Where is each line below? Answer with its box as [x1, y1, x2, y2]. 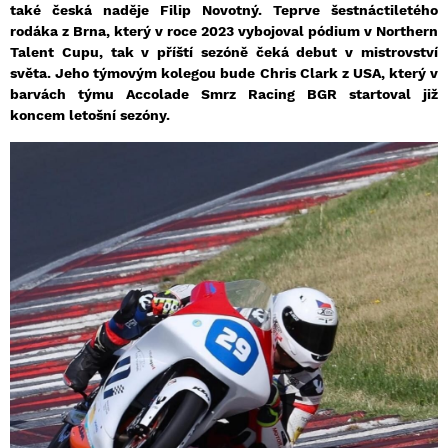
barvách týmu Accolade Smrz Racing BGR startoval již [10, 86, 438, 103]
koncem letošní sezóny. [10, 107, 170, 124]
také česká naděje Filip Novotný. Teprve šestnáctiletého [10, 2, 438, 19]
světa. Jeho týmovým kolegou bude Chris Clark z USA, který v [10, 65, 438, 82]
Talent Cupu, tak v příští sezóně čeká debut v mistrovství [10, 44, 438, 61]
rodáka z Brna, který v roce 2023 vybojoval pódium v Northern [10, 23, 438, 40]
